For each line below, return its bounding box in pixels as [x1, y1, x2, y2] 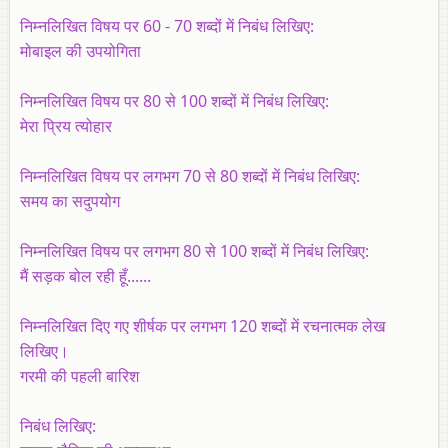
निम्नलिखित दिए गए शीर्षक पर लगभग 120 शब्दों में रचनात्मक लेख [20, 314, 385, 337]
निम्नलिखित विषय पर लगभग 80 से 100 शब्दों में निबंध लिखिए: [20, 239, 369, 262]
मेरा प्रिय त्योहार [20, 114, 112, 137]
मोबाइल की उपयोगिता [20, 39, 141, 62]
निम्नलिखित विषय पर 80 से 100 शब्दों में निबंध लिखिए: [20, 89, 329, 112]
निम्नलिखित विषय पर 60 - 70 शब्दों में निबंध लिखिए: [20, 14, 314, 37]
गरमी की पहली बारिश [20, 364, 139, 387]
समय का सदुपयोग [20, 189, 120, 212]
